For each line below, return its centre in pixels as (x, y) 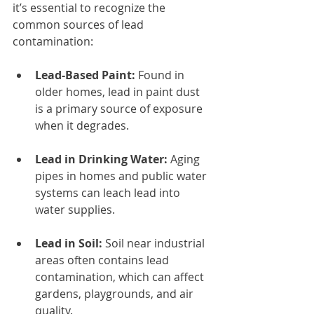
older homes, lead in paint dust (119, 91)
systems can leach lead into (109, 192)
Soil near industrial (155, 243)
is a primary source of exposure (120, 108)
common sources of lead (80, 24)
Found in (161, 75)
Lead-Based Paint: (85, 75)
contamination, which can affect (121, 277)
